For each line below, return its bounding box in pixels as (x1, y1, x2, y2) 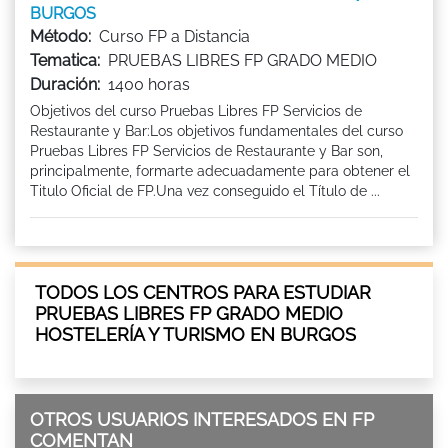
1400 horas (108, 74, 190, 94)
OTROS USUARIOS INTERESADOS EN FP (30, 408, 374, 430)
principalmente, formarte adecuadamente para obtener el (30, 162, 410, 179)
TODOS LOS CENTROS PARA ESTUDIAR (35, 281, 371, 303)
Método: (30, 26, 91, 46)
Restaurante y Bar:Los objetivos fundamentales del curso (30, 122, 403, 139)
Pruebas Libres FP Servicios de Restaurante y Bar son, (30, 142, 383, 159)
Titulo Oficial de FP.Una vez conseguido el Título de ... (30, 182, 380, 199)
